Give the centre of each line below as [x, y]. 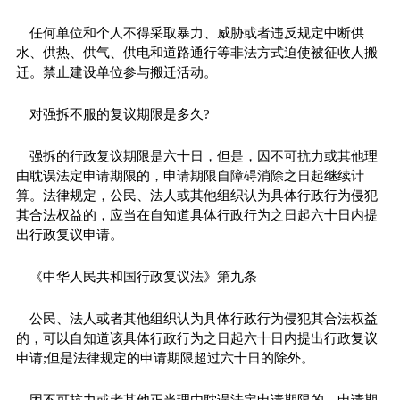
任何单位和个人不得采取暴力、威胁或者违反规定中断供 [196, 33]
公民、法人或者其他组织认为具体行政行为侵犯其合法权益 [203, 318]
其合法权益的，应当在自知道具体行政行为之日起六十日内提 [196, 215]
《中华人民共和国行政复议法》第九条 [143, 276]
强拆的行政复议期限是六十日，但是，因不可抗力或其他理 [203, 156]
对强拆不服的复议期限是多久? [119, 114]
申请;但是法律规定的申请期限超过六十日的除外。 [165, 358]
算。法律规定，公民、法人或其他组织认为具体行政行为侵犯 [196, 195]
